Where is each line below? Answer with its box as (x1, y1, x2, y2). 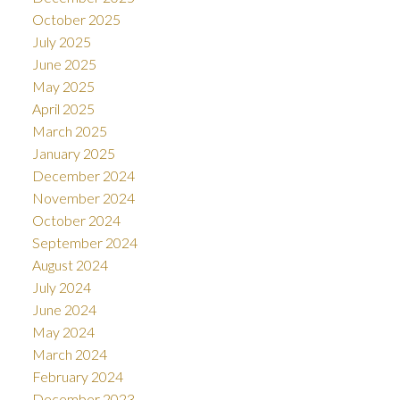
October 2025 (31, 11, 121, 29)
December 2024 (31, 167, 135, 185)
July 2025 (31, 33, 91, 51)
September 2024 (31, 234, 137, 252)
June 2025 (31, 55, 96, 73)
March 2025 (31, 122, 107, 140)
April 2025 (31, 100, 95, 118)
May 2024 (31, 323, 95, 341)
